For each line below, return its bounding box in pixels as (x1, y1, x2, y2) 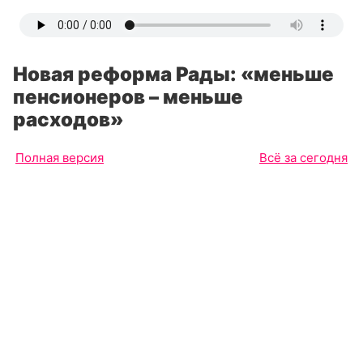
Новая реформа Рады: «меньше (13, 62, 334, 86)
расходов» (13, 108, 124, 131)
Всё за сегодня (259, 150, 348, 165)
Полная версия (15, 150, 104, 165)
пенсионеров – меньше (13, 85, 243, 109)
